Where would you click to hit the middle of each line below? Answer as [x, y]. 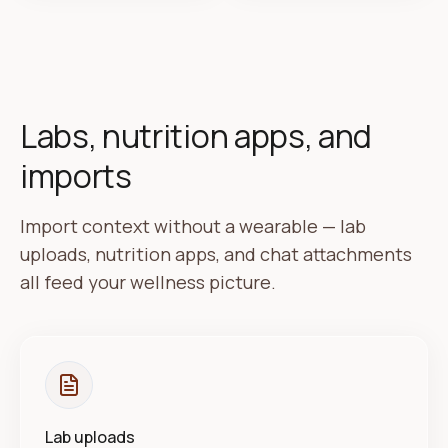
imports [76, 176]
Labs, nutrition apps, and [196, 136]
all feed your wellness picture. [148, 282]
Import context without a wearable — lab [193, 226]
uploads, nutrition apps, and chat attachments [216, 254]
